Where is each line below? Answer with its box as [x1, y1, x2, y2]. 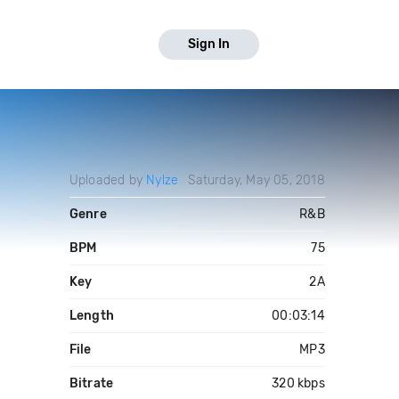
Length [69, 308, 114, 323]
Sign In [188, 37, 230, 52]
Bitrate [69, 376, 114, 391]
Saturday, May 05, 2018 [188, 173, 325, 188]
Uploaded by [69, 173, 147, 188]
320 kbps [272, 376, 325, 391]
